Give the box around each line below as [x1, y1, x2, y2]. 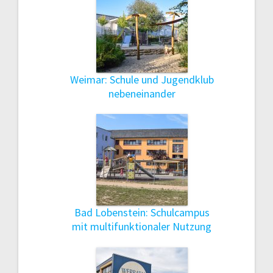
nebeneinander [108, 86, 175, 101]
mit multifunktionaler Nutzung [72, 219, 212, 234]
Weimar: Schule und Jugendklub [69, 72, 214, 87]
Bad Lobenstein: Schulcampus [74, 205, 210, 220]
